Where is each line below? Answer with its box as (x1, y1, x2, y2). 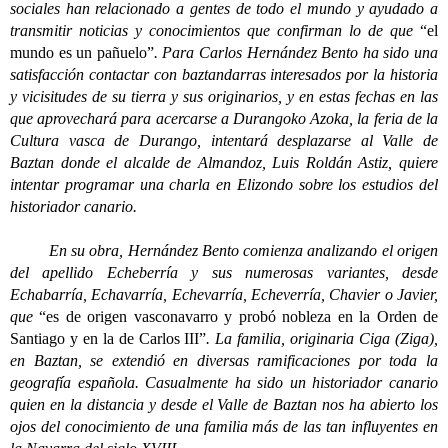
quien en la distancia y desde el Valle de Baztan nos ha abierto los (10, 396, 438, 413)
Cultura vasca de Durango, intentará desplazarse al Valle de (10, 132, 438, 149)
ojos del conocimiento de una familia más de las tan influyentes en (10, 418, 438, 435)
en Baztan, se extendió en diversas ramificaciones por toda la (10, 352, 438, 369)
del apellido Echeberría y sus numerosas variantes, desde (10, 264, 438, 281)
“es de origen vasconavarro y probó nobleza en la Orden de (39, 308, 439, 325)
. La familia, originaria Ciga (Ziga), (206, 330, 439, 347)
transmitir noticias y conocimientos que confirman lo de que (10, 22, 420, 39)
